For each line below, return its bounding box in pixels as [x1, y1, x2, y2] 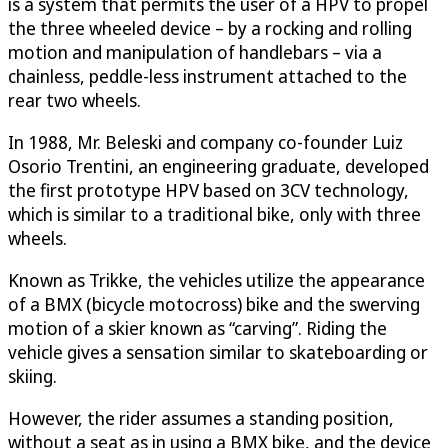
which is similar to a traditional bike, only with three [8, 202, 421, 227]
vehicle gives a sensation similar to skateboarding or [8, 340, 428, 365]
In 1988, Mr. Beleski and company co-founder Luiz [8, 130, 403, 155]
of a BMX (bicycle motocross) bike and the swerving [8, 292, 420, 317]
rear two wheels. [8, 88, 145, 113]
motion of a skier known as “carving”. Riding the [8, 316, 387, 341]
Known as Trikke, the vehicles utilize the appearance [8, 268, 425, 293]
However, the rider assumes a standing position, [8, 406, 394, 431]
